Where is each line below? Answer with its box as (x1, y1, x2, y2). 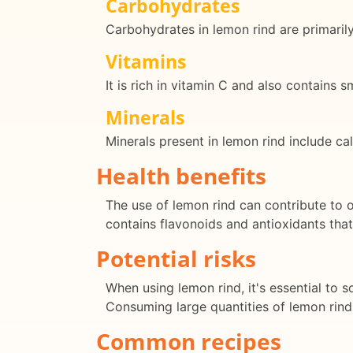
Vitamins (106, 49, 186, 75)
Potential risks (96, 243, 256, 274)
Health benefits (96, 161, 266, 191)
